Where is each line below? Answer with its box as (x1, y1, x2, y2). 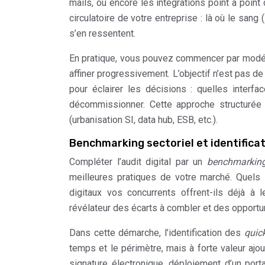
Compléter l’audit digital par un (69, 156, 207, 168)
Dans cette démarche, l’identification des (69, 227, 244, 239)
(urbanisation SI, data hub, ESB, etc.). (69, 114, 218, 126)
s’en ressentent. (69, 28, 135, 40)
